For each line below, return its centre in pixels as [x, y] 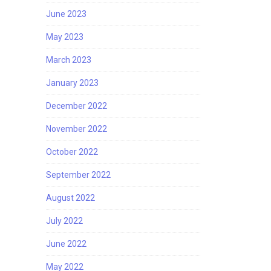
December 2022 [77, 106]
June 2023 [66, 14]
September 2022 [78, 175]
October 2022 [72, 152]
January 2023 [72, 83]
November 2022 [77, 129]
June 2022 [66, 244]
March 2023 [69, 60]
